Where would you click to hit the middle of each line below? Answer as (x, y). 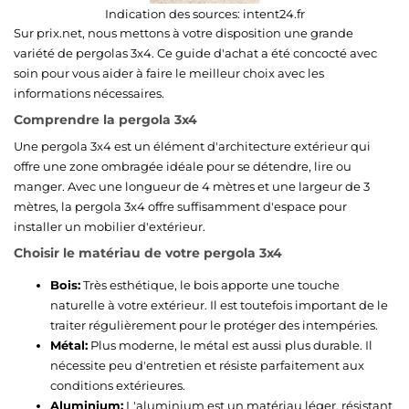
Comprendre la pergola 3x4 (105, 119)
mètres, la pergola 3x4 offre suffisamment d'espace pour (180, 206)
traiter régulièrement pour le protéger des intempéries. (214, 325)
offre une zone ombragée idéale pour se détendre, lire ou (183, 166)
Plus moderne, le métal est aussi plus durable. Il (230, 345)
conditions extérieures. (118, 385)
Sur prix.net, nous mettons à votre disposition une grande (184, 32)
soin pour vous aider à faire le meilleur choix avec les (169, 73)
